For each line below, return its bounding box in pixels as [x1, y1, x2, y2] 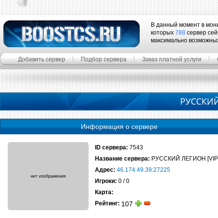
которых [151, 29, 175, 36]
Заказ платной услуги [142, 56, 201, 63]
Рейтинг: [95, 200, 120, 207]
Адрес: [95, 166, 115, 173]
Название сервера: [95, 155, 150, 162]
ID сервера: [95, 144, 128, 151]
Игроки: [95, 178, 117, 184]
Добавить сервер [18, 56, 65, 63]
